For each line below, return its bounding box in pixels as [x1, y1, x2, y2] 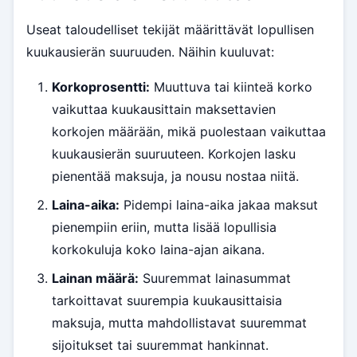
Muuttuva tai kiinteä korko [150, 79, 312, 96]
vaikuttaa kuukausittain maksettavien [52, 101, 276, 118]
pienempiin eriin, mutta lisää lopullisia [52, 219, 277, 236]
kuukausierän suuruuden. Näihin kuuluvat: [26, 44, 274, 61]
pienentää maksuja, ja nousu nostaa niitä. [52, 168, 299, 185]
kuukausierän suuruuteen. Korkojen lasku [52, 146, 296, 163]
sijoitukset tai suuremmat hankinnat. [52, 337, 269, 354]
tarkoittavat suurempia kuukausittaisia [52, 292, 282, 309]
